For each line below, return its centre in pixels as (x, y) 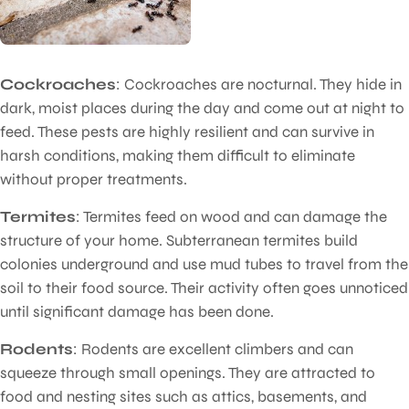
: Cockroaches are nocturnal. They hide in (259, 84)
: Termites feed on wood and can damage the (231, 216)
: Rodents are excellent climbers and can (213, 349)
